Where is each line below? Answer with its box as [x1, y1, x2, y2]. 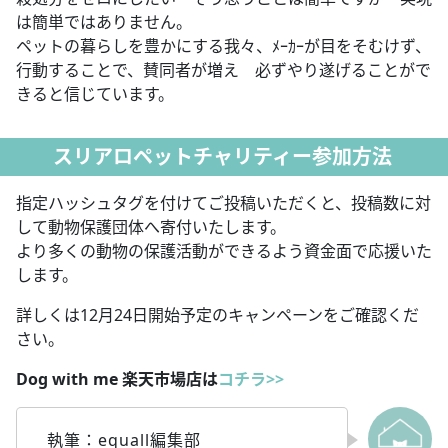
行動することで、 [16, 58, 143, 81]
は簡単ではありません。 [16, 10, 192, 33]
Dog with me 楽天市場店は [16, 367, 218, 390]
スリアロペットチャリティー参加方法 [52, 142, 392, 170]
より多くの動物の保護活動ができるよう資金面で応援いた [16, 239, 432, 262]
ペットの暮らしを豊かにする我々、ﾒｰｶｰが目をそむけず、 [16, 34, 431, 57]
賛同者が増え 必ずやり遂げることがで [143, 58, 431, 81]
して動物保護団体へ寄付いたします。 [16, 215, 286, 238]
